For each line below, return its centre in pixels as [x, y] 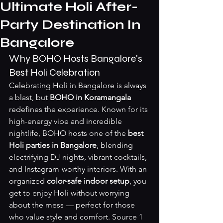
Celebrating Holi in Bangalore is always [79, 85]
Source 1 [127, 217]
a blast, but [29, 97]
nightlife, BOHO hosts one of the [68, 133]
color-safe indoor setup [88, 181]
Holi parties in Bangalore [53, 145]
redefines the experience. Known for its [79, 109]
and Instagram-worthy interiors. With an [79, 169]
